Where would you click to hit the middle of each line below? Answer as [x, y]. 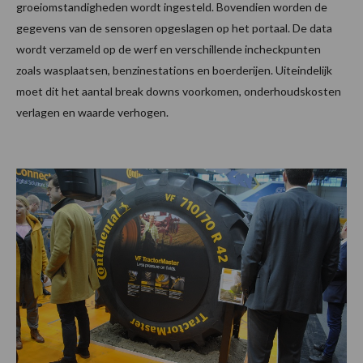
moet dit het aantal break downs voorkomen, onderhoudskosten [179, 92]
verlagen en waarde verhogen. [92, 113]
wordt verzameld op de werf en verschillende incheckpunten [169, 49]
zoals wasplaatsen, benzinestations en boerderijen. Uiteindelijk [174, 70]
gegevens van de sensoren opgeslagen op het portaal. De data [174, 28]
